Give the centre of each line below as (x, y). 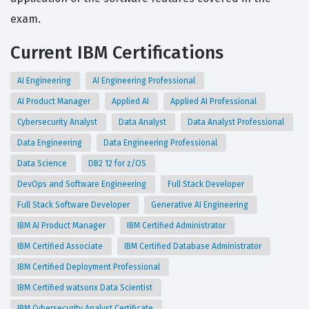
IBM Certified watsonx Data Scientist (86, 288)
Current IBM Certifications (117, 53)
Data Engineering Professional (161, 143)
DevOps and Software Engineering (83, 185)
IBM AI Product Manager (62, 226)
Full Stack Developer (207, 185)
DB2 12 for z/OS (118, 164)
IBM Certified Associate (61, 247)
